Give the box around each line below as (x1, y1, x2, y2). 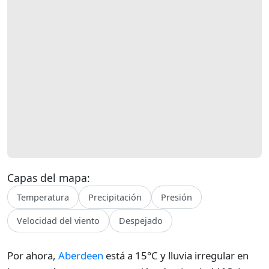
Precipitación (88, 192, 142, 203)
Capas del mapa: (7, 171, 90, 185)
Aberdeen (58, 249, 103, 262)
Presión (161, 192, 192, 203)
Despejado (119, 215, 163, 226)
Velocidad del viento (17, 215, 100, 226)
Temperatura (17, 192, 69, 203)
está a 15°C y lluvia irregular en (103, 249, 249, 262)
